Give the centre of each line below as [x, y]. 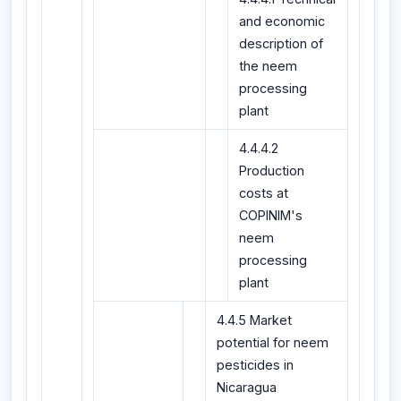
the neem [268, 66]
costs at [264, 193]
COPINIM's [271, 216]
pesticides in [255, 365]
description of [281, 44]
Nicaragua [247, 388]
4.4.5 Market [254, 320]
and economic [282, 21]
